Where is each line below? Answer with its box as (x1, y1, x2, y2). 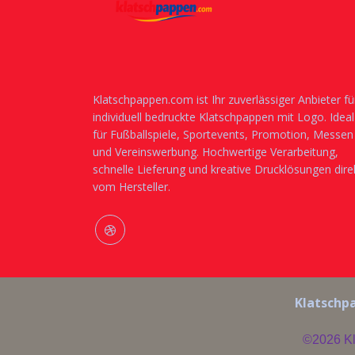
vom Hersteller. (93, 179, 170, 194)
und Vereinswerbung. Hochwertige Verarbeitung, (93, 144, 338, 159)
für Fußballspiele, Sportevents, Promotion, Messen (93, 127, 353, 142)
